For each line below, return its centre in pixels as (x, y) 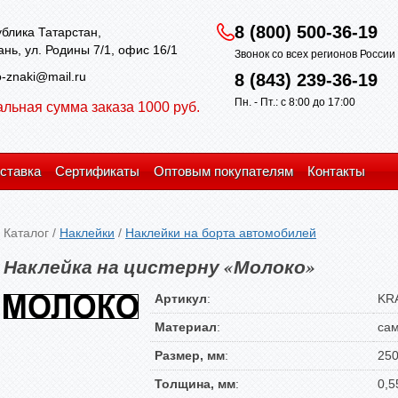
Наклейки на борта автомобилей (221, 233)
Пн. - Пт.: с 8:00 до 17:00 (295, 102)
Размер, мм (190, 355)
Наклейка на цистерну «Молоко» (159, 267)
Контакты (336, 171)
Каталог (26, 233)
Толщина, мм (195, 384)
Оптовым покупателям (223, 171)
